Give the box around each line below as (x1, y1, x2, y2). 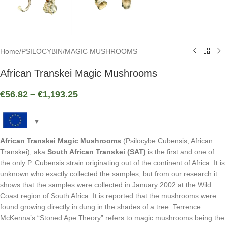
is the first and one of (146, 147, 214, 156)
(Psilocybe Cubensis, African (121, 136, 213, 145)
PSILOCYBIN (21, 47, 63, 55)
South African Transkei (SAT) (47, 147, 146, 156)
